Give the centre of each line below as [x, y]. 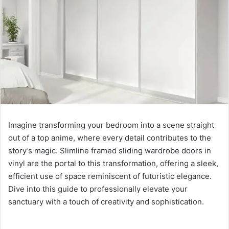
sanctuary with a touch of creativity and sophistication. [106, 201]
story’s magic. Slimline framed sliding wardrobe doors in [110, 150]
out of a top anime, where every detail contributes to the [110, 138]
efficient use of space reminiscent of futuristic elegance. [110, 176]
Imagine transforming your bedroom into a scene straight [111, 125]
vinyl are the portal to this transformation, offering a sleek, [113, 163]
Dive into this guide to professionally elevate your [98, 189]
